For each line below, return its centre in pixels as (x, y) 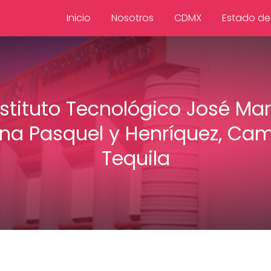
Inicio (78, 18)
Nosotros (132, 18)
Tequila (135, 158)
